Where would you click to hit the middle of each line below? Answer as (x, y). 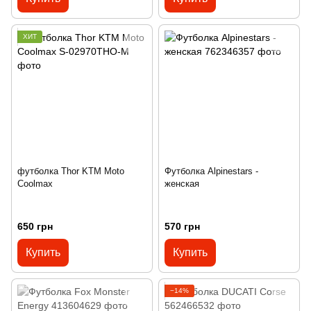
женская (182, 183)
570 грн (182, 226)
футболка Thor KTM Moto (71, 171)
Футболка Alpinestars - (211, 171)
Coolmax (35, 183)
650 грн (35, 226)
